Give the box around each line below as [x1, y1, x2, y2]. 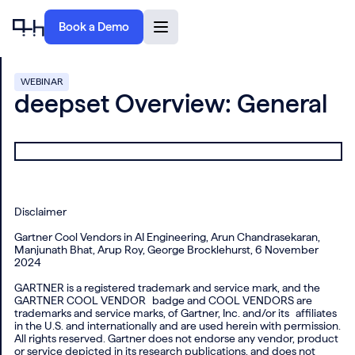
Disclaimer [14, 205, 67, 218]
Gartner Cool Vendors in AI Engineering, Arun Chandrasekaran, [14, 231, 320, 243]
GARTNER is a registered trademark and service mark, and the [14, 281, 320, 294]
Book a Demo [58, 19, 129, 34]
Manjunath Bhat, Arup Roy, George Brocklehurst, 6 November [14, 243, 319, 256]
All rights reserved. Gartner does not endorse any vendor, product [14, 332, 338, 345]
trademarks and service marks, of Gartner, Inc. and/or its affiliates [14, 307, 337, 319]
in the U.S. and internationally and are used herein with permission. [14, 319, 341, 332]
